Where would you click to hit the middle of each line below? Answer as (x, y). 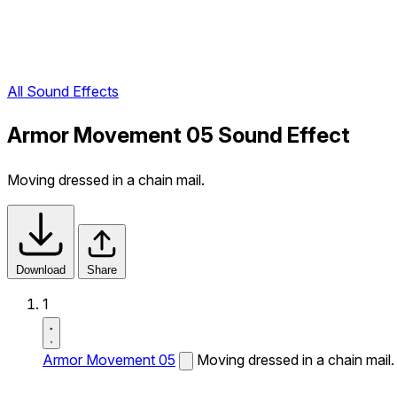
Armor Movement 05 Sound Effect (179, 136)
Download (41, 270)
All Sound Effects (63, 92)
